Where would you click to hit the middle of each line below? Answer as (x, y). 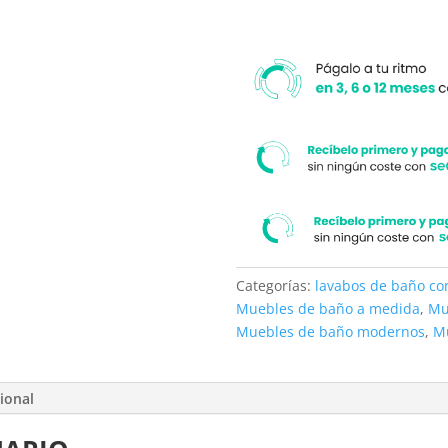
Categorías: (276, 285)
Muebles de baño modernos (331, 331)
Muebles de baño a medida (328, 308)
